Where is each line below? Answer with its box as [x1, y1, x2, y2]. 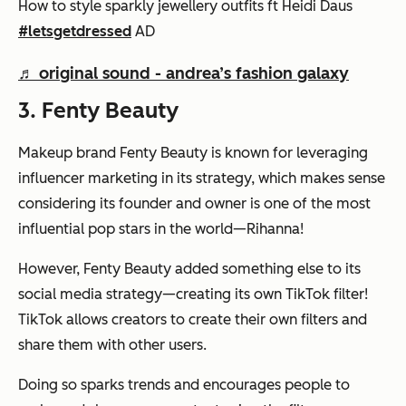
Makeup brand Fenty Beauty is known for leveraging [18, 143, 368, 161]
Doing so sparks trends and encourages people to [18, 375, 350, 393]
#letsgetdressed [18, 22, 131, 40]
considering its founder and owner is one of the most [18, 194, 371, 212]
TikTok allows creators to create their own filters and [18, 310, 367, 328]
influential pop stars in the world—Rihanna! [18, 219, 307, 237]
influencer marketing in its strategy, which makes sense [18, 169, 385, 187]
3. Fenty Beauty [18, 96, 184, 123]
